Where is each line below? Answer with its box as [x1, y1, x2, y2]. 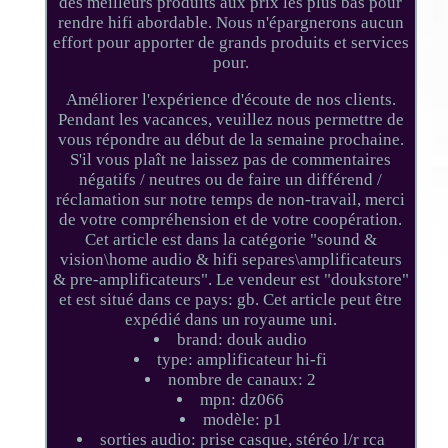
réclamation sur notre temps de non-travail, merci [56, 189, 406, 209]
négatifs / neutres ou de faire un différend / [79, 169, 383, 189]
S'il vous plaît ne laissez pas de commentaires [70, 149, 392, 169]
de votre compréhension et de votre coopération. [59, 209, 403, 229]
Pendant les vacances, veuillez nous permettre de [57, 109, 404, 129]
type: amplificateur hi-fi [157, 349, 328, 369]
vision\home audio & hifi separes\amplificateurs [59, 249, 402, 269]
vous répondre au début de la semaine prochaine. [57, 129, 404, 149]
